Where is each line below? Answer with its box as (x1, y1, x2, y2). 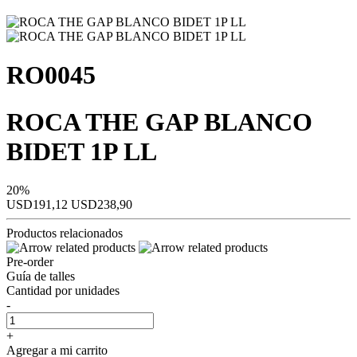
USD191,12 (6, 198, 71, 212)
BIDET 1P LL (6, 136, 157, 166)
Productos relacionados (6, 226, 123, 241)
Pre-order (6, 255, 53, 269)
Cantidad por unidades (6, 284, 120, 298)
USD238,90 (71, 198, 132, 212)
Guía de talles (6, 269, 75, 284)
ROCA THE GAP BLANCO (6, 107, 312, 136)
